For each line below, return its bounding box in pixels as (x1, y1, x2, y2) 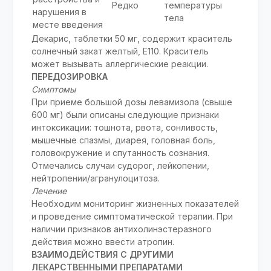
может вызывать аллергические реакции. (31, 59, 209, 70)
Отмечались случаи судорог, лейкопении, (31, 160, 210, 171)
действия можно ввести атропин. (31, 237, 175, 247)
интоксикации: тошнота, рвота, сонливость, (31, 122, 218, 133)
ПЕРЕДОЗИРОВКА (31, 71, 108, 82)
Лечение (31, 186, 67, 197)
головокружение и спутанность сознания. (31, 148, 210, 158)
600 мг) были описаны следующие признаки (31, 109, 220, 120)
